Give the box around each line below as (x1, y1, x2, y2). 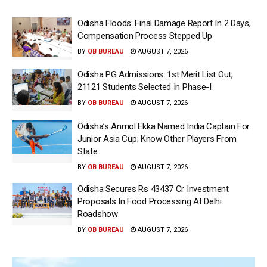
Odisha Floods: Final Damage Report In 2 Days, (77, 17, 251, 29)
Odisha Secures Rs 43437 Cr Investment (77, 183, 229, 194)
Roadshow (77, 208, 118, 219)
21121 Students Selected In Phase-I (77, 82, 212, 93)
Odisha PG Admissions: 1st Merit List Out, (77, 69, 233, 80)
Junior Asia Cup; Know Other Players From (77, 133, 237, 144)
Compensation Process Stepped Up (77, 30, 212, 41)
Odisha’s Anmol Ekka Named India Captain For (77, 120, 250, 132)
